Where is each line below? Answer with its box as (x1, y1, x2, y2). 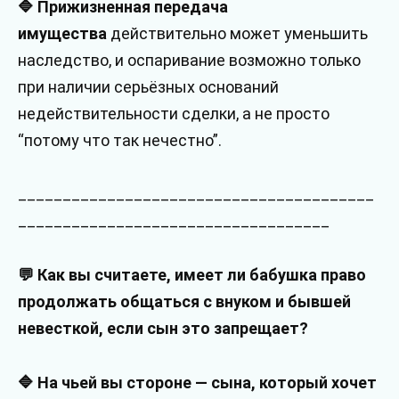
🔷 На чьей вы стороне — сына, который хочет (18, 372, 377, 392)
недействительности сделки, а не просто (18, 103, 330, 123)
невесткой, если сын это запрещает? (18, 319, 308, 338)
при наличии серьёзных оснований (18, 77, 279, 96)
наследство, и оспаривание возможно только (18, 50, 361, 69)
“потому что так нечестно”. (18, 130, 222, 150)
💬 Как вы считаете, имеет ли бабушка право (18, 265, 366, 285)
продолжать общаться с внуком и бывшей (18, 292, 351, 312)
